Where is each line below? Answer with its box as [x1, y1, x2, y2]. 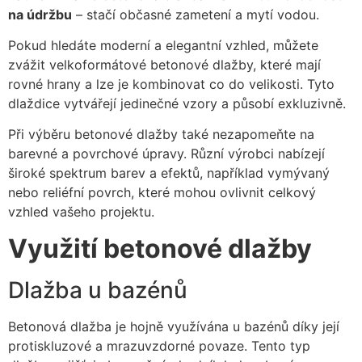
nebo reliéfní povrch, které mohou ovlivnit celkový [8, 184, 316, 201]
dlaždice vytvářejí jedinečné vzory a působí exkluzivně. [8, 95, 346, 112]
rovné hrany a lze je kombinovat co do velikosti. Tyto [8, 76, 335, 93]
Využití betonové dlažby [8, 232, 312, 264]
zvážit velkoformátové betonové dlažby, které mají [8, 57, 321, 74]
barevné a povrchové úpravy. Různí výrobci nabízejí [8, 145, 325, 162]
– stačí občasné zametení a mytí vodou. [72, 6, 319, 23]
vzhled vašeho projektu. [8, 204, 154, 221]
